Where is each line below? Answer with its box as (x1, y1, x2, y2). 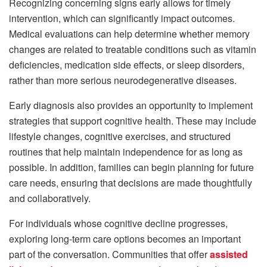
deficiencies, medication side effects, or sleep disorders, (9, 57, 244, 72)
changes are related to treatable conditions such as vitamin (9, 42, 256, 56)
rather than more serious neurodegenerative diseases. (9, 73, 237, 87)
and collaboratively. (9, 191, 91, 205)
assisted (210, 247, 248, 261)
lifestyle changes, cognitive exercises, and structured (9, 129, 231, 143)
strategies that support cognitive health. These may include (9, 113, 256, 128)
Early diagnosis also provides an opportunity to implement (9, 98, 253, 112)
